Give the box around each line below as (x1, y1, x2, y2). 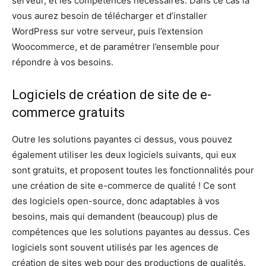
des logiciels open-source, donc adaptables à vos (12, 195, 220, 207)
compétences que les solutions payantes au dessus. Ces (12, 226, 250, 237)
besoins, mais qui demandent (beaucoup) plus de (12, 210, 218, 222)
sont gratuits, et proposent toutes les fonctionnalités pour (12, 164, 254, 176)
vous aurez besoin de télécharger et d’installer (12, 9, 207, 21)
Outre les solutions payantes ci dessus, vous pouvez (12, 133, 232, 145)
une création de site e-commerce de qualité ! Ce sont (12, 179, 236, 191)
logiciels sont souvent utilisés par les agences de (12, 241, 218, 253)
